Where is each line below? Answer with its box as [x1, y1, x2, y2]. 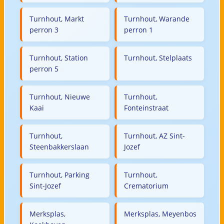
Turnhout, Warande [124, 13, 189, 23]
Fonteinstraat [124, 102, 168, 112]
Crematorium [124, 180, 168, 190]
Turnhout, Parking [29, 169, 89, 179]
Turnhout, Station [29, 52, 88, 62]
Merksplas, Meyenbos [124, 208, 196, 218]
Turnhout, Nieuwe [29, 91, 90, 101]
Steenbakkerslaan [29, 141, 89, 151]
